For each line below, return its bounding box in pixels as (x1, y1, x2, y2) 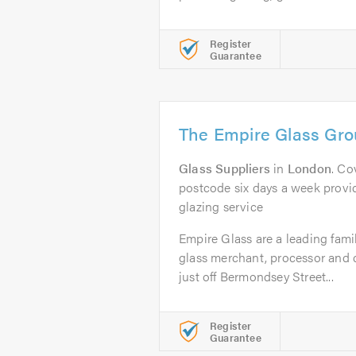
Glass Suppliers (179, 159, 270, 177)
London (287, 159, 332, 177)
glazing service (179, 197, 263, 215)
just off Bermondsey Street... (179, 267, 334, 285)
